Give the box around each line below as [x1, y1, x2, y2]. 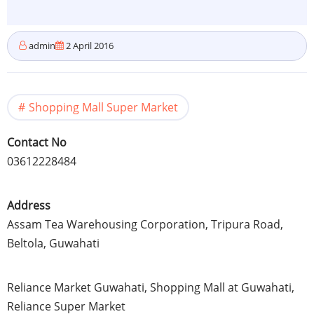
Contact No [7, 135, 67, 151]
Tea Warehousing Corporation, [42, 217, 211, 233]
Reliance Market [7, 280, 94, 296]
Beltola [7, 235, 43, 252]
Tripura [211, 217, 250, 233]
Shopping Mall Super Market [29, 100, 178, 115]
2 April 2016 [64, 39, 114, 52]
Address [7, 198, 50, 214]
